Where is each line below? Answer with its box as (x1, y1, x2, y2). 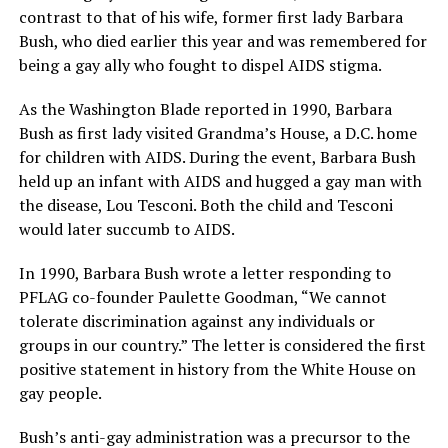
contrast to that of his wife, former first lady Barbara (18, 6, 403, 29)
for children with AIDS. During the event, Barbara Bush (18, 146, 416, 169)
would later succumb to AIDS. (18, 218, 235, 241)
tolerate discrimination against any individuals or (18, 310, 375, 333)
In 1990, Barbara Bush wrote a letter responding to (18, 262, 391, 285)
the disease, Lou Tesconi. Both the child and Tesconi (18, 194, 393, 217)
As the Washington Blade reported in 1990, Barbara (18, 98, 392, 121)
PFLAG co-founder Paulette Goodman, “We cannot (18, 286, 387, 309)
